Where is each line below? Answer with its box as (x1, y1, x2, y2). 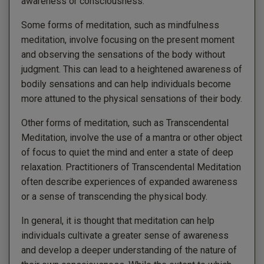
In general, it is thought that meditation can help (21, 214, 214, 226)
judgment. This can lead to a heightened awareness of (21, 63, 242, 75)
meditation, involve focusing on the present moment (21, 34, 235, 45)
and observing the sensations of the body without (21, 48, 225, 60)
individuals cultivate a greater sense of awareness (21, 229, 229, 241)
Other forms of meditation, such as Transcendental (21, 117, 229, 128)
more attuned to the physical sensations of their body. (21, 93, 242, 104)
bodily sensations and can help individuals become (21, 78, 231, 90)
